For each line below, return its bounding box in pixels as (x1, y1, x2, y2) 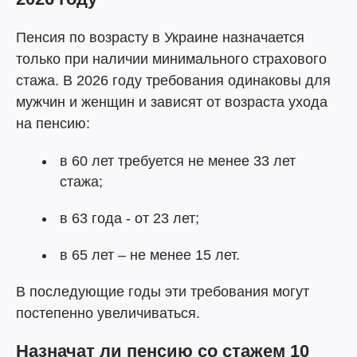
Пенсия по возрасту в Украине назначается (16, 29, 304, 45)
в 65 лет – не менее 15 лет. (60, 247, 240, 263)
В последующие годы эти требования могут (16, 284, 309, 300)
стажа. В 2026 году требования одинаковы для (16, 73, 331, 88)
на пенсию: (16, 116, 90, 131)
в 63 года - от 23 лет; (60, 210, 199, 226)
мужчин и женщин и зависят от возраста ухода (16, 94, 328, 110)
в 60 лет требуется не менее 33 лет (60, 153, 296, 169)
